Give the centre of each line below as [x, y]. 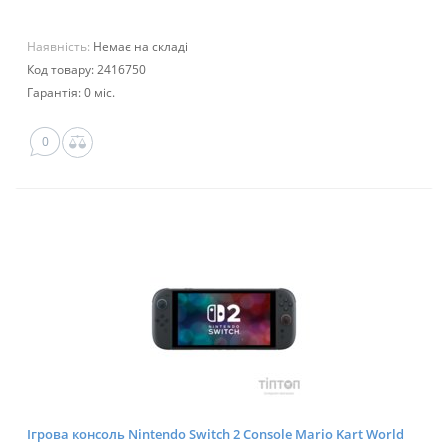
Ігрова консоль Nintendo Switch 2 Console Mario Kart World [215, 434]
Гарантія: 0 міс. [71, 93]
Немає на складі [140, 47]
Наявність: [60, 47]
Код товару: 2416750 [86, 70]
